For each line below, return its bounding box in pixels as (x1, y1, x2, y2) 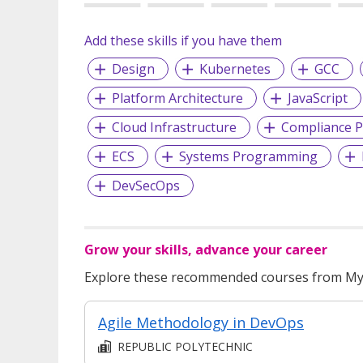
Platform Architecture (111, 88, 243, 107)
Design (111, 59, 155, 78)
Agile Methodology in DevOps (98, 312, 304, 332)
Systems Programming (178, 147, 318, 165)
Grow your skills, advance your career (84, 240, 327, 258)
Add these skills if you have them (84, 31, 282, 49)
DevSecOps (111, 176, 180, 194)
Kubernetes (199, 59, 271, 78)
